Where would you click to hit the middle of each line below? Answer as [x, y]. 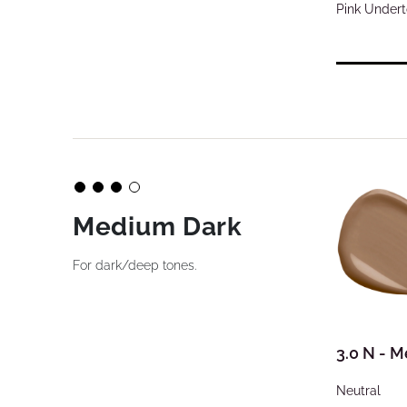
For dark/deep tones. [134, 265]
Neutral [358, 391]
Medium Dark [158, 227]
